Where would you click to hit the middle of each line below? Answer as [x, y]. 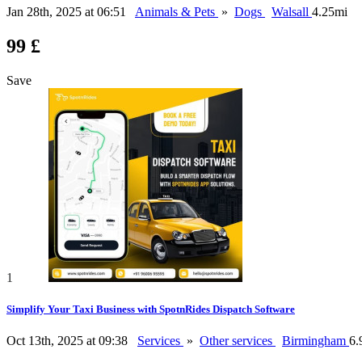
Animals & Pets [177, 12]
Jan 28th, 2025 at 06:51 [68, 12]
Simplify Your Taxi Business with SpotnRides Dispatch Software [151, 309]
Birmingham [316, 341]
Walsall [292, 12]
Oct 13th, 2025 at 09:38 [69, 341]
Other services [238, 341]
